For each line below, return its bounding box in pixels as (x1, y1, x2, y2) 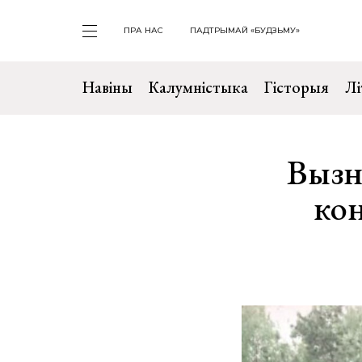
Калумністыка (149, 77, 248, 98)
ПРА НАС (124, 25, 163, 36)
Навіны (82, 77, 133, 98)
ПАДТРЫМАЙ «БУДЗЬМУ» (190, 25, 300, 36)
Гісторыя (264, 77, 329, 98)
